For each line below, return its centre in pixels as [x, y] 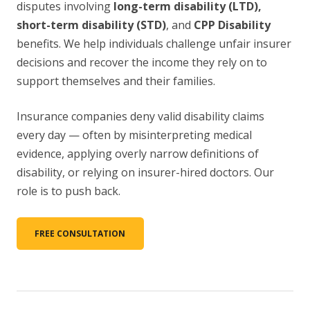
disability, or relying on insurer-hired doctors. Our [145, 173]
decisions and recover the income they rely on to [142, 63]
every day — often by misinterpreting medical [134, 135]
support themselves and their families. [116, 81]
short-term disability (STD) [91, 25]
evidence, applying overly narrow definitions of [138, 154]
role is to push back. [69, 191]
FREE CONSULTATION [80, 233]
